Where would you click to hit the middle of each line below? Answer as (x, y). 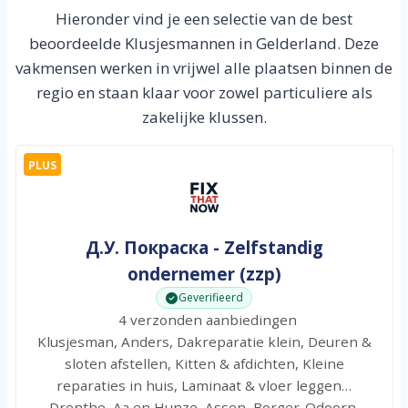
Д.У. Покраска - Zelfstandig (204, 248)
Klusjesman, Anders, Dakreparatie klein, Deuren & (204, 341)
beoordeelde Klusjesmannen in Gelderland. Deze (204, 44)
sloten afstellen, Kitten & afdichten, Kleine (204, 363)
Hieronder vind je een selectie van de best (204, 19)
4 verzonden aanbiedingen (204, 319)
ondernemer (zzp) (204, 274)
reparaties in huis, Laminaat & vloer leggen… (204, 385)
